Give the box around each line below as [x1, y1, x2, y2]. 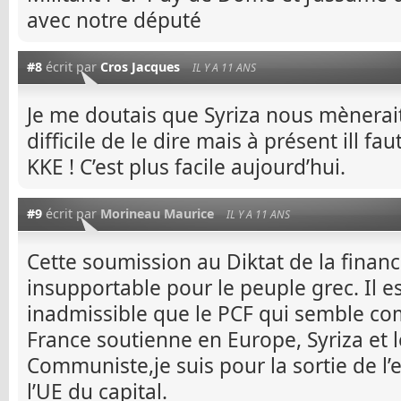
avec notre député [27, 5, 201, 34]
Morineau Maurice [100, 204, 214, 222]
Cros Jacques [100, 57, 180, 75]
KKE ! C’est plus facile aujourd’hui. [27, 152, 346, 181]
